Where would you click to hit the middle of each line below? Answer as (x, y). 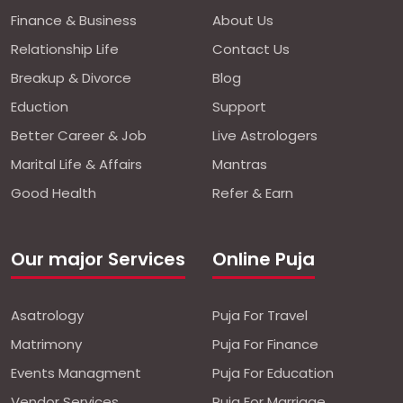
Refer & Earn (253, 193)
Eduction (40, 106)
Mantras (240, 164)
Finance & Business (74, 20)
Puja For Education (273, 372)
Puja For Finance (265, 344)
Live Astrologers (265, 135)
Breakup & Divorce (71, 77)
